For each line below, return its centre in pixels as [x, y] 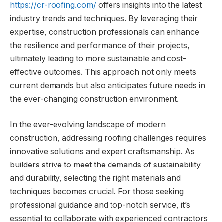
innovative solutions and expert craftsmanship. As [102, 151]
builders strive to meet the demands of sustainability [105, 165]
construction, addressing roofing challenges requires [108, 138]
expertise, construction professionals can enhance [105, 32]
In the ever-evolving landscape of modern [88, 124]
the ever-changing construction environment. [94, 99]
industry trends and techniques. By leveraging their [104, 19]
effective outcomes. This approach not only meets [103, 72]
